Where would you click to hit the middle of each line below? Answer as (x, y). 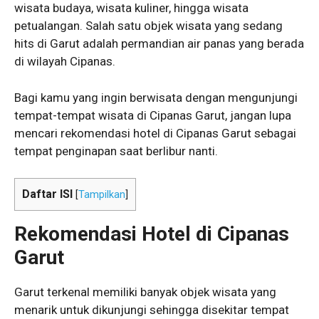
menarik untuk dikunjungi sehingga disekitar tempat (152, 310)
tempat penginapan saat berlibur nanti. (116, 151)
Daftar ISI (47, 194)
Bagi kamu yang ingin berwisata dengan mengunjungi (156, 97)
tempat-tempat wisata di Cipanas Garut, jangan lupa (153, 115)
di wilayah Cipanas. (65, 62)
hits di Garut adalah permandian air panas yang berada (159, 44)
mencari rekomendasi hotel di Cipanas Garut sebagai (155, 133)
